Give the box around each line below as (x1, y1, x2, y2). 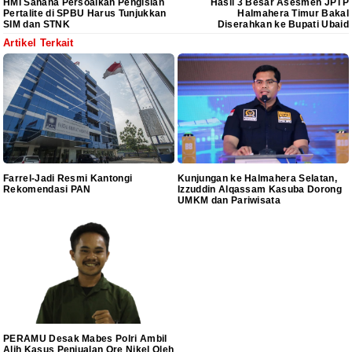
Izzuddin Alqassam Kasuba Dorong (178, 184, 342, 196)
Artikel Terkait (3, 36, 74, 49)
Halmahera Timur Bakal (237, 7, 349, 19)
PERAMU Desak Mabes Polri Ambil (3, 333, 167, 345)
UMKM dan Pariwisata (178, 195, 286, 207)
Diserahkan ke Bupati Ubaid (217, 18, 349, 30)
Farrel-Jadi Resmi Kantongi (3, 173, 133, 185)
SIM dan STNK (3, 18, 70, 30)
